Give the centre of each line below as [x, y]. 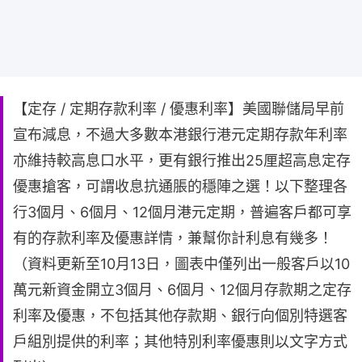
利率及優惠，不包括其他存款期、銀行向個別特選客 [180, 315]
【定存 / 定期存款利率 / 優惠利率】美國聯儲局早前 [179, 108]
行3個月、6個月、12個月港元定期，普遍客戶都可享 [182, 212]
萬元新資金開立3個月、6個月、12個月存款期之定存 [182, 289]
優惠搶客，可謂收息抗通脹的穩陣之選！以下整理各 [180, 186]
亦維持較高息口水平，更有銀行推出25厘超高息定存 [182, 160]
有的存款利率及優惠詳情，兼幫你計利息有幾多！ [173, 238]
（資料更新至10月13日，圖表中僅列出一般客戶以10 [181, 263]
